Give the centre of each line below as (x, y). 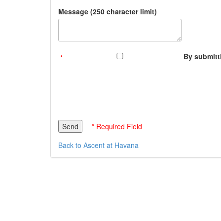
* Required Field (117, 126)
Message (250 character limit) (108, 11)
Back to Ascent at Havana (98, 145)
